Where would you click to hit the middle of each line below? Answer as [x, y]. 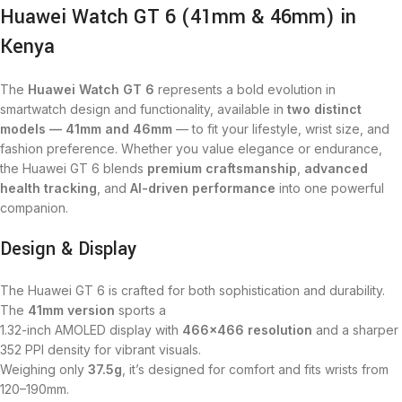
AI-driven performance [203, 188]
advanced [336, 168]
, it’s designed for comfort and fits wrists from [255, 369]
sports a [140, 310]
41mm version [71, 310]
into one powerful [330, 188]
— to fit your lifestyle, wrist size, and [281, 129]
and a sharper [355, 330]
